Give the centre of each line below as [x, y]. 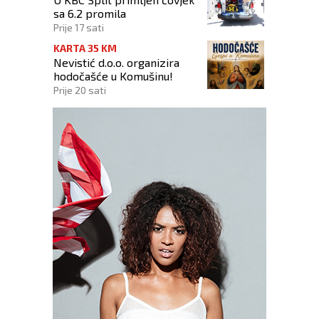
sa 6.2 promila [90, 14]
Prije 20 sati [80, 90]
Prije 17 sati [79, 28]
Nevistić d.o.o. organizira [116, 63]
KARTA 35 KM [85, 48]
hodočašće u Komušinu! [113, 76]
